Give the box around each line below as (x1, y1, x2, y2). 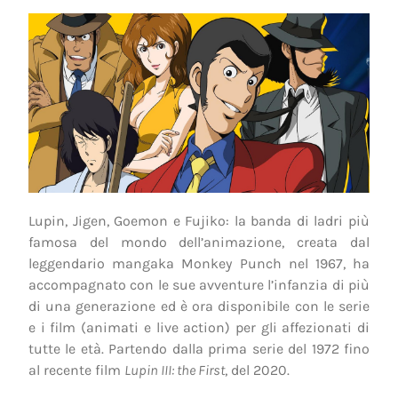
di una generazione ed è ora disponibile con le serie (28, 297, 370, 314)
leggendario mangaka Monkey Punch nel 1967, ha (28, 254, 370, 272)
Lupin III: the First (124, 361, 225, 378)
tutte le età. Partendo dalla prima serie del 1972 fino (28, 339, 370, 357)
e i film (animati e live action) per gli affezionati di (28, 318, 370, 336)
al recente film (28, 361, 124, 378)
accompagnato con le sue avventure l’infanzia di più (28, 275, 370, 293)
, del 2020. (225, 361, 290, 378)
